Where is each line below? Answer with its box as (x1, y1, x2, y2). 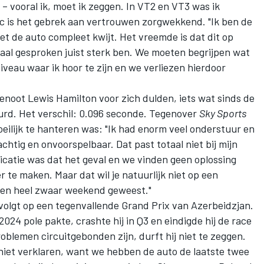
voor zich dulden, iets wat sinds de (97, 91, 255, 104)
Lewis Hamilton (28, 91, 97, 104)
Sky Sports (199, 106, 246, 120)
